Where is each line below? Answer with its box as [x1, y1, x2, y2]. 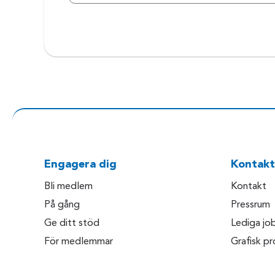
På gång [44, 200, 80, 211]
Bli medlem [44, 182, 93, 192]
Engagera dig [44, 159, 117, 171]
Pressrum [231, 200, 270, 211]
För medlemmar [44, 237, 113, 247]
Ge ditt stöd [44, 219, 99, 229]
